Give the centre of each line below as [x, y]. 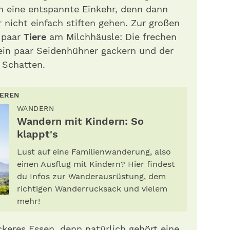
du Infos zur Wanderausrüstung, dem [91, 176]
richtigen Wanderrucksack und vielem [92, 189]
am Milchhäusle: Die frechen [113, 37]
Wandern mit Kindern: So [80, 121]
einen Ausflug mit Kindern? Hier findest [96, 164]
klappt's [37, 134]
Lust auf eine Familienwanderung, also [94, 152]
